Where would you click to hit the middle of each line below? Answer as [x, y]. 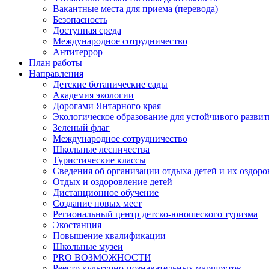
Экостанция [77, 225]
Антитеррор [78, 52]
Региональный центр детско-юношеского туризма [155, 214]
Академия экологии [93, 95]
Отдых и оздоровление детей [113, 182]
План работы [56, 63]
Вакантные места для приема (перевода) [135, 9]
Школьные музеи [88, 246]
